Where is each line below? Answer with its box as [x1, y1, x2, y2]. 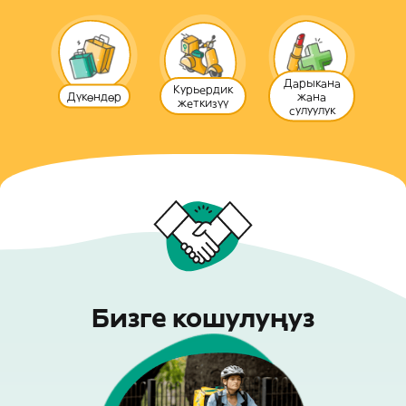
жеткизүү [178, 96, 228, 110]
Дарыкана [283, 75, 341, 90]
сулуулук [288, 102, 335, 117]
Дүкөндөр [67, 89, 121, 103]
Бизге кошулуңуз [91, 303, 315, 334]
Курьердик [173, 82, 233, 96]
